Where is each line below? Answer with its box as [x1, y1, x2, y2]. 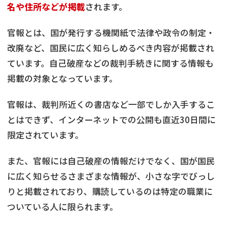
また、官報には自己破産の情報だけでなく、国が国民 [7, 155, 215, 167]
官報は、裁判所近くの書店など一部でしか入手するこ [7, 98, 215, 111]
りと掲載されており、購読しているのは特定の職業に [7, 185, 213, 198]
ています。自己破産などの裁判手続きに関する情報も [7, 57, 214, 70]
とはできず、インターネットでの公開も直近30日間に [7, 113, 216, 126]
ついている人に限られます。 [7, 201, 118, 213]
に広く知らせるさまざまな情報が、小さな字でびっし [7, 170, 215, 183]
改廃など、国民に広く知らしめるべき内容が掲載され [7, 42, 214, 54]
